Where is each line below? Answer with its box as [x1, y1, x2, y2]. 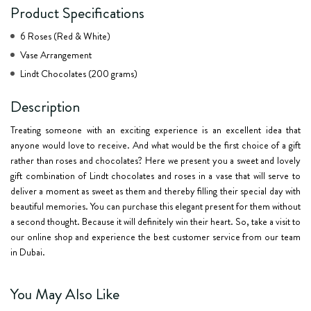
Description [10, 96, 80, 117]
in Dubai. [10, 245, 45, 259]
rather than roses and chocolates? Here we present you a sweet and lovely [10, 153, 301, 167]
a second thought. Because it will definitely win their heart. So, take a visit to [10, 215, 301, 228]
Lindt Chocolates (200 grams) [20, 67, 137, 81]
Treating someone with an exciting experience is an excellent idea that [10, 123, 301, 137]
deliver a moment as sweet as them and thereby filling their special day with [10, 184, 301, 198]
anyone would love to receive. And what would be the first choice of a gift [10, 138, 301, 152]
